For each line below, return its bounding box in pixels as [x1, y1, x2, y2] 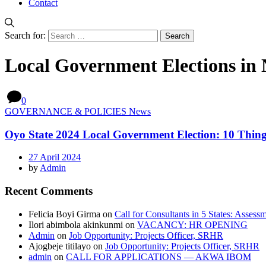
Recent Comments [5, 185, 93, 198]
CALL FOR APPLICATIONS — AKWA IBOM [66, 251, 251, 262]
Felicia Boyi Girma [28, 208, 100, 219]
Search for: [5, 30, 46, 40]
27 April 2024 [28, 152, 81, 163]
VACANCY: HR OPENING [137, 219, 248, 230]
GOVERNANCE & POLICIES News [5, 106, 151, 116]
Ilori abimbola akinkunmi [28, 219, 123, 230]
